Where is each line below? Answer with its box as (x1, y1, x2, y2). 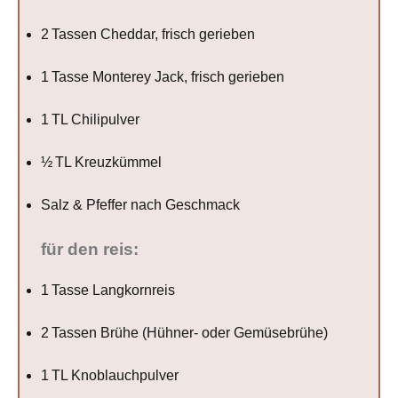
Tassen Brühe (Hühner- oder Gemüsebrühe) (49, 324, 329, 340)
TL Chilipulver (49, 111, 140, 127)
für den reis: (41, 239, 139, 259)
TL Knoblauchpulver (49, 367, 179, 383)
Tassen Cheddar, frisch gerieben (49, 26, 256, 42)
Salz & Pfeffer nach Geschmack (41, 196, 241, 212)
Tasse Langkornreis (49, 282, 176, 298)
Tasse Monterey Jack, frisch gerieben (49, 68, 285, 84)
